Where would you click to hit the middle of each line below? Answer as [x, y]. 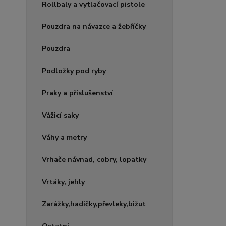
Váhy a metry [64, 137]
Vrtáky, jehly [63, 182]
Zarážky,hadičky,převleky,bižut [94, 204]
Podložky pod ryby [74, 71]
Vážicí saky [60, 115]
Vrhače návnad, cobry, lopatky [94, 160]
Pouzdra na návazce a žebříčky [94, 26]
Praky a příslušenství [77, 93]
